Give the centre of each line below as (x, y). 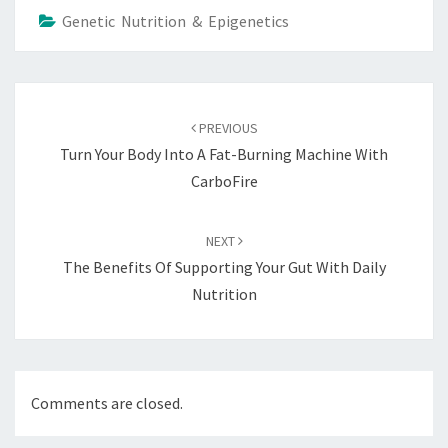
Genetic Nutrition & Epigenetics (175, 21)
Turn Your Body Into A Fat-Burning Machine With (224, 154)
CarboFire (224, 181)
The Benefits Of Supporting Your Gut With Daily (224, 267)
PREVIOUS (226, 128)
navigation (64, 120)
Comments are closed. (107, 403)
